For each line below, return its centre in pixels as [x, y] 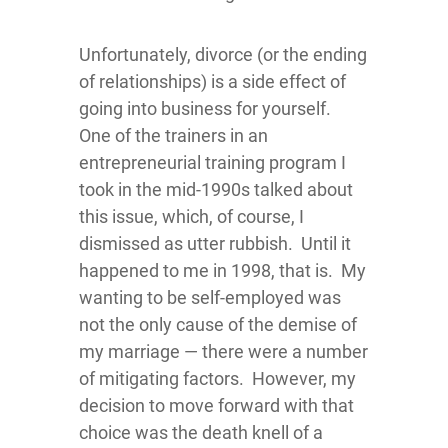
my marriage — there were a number [223, 351]
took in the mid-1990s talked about [216, 189]
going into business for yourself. [207, 108]
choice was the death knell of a [201, 432]
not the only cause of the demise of [218, 324]
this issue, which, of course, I [191, 216]
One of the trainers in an [173, 135]
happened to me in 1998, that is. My [222, 270]
